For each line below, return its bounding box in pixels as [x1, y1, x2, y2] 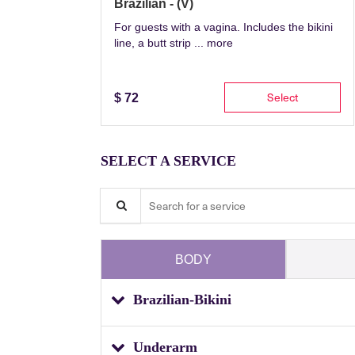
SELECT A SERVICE [101, 152, 236, 169]
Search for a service [99, 187, 227, 208]
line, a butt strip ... [114, 36, 207, 49]
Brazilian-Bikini [133, 291, 231, 307]
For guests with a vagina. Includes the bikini [114, 20, 333, 33]
